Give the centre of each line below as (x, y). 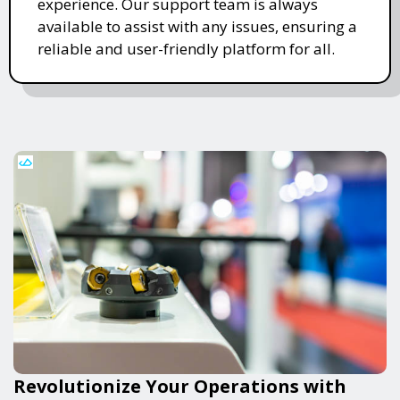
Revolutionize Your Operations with (180, 386)
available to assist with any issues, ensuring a (197, 26)
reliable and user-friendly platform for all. (186, 48)
